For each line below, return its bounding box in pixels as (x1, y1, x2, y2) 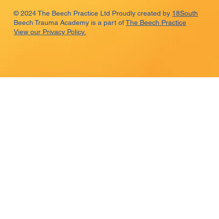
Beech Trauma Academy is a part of (14, 19, 126, 27)
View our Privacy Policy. (14, 28, 87, 36)
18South (172, 9, 198, 18)
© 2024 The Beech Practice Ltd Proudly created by (14, 9, 173, 18)
